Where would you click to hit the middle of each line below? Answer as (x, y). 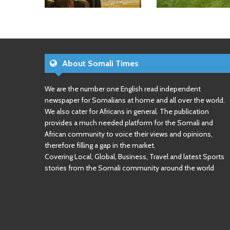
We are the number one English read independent (123, 89)
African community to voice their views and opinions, (129, 134)
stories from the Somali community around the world (129, 168)
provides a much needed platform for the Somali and (129, 123)
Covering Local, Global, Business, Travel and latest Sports (135, 157)
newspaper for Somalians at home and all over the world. (135, 100)
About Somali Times (100, 63)
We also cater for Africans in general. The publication (127, 111)
